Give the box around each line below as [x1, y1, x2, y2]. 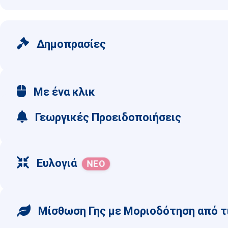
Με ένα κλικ [31, 85, 95, 98]
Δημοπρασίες [34, 38, 106, 50]
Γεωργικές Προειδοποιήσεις [33, 111, 181, 124]
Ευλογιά [34, 157, 77, 169]
